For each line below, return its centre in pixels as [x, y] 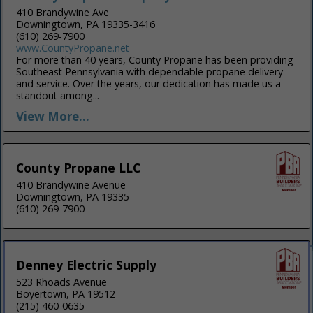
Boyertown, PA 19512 [66, 293]
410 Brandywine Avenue [71, 184]
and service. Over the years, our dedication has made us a [149, 83]
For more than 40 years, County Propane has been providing [155, 59]
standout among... [58, 95]
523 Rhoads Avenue [62, 282]
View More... [53, 116]
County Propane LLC [79, 167]
